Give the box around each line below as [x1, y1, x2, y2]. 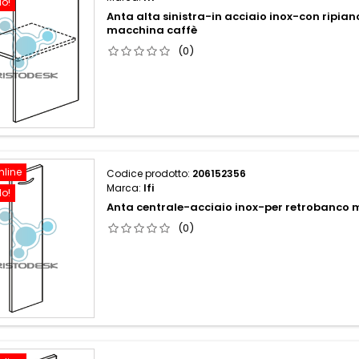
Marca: [107, 180, 144, 195]
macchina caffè [107, 22, 198, 38]
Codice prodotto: [107, 166, 193, 180]
